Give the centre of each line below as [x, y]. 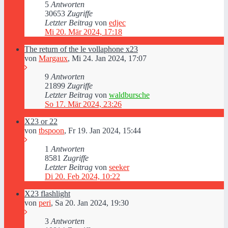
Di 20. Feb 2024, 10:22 [82, 176]
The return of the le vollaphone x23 [81, 49]
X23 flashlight [47, 194]
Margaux [53, 58]
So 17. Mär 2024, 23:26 [83, 104]
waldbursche [129, 95]
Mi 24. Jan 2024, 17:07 [109, 58]
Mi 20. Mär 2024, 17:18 [83, 32]
